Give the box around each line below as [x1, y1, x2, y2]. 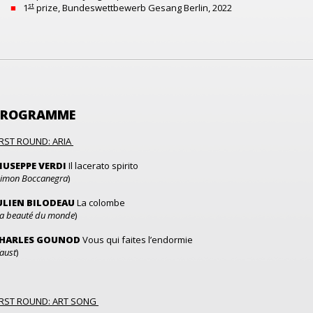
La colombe [75, 196, 125, 210]
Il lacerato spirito [68, 159, 138, 173]
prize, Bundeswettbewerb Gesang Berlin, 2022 [34, 1, 232, 15]
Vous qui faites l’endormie [80, 233, 193, 247]
